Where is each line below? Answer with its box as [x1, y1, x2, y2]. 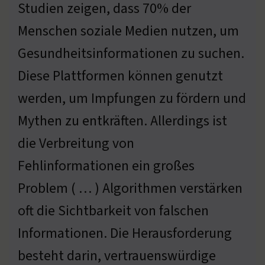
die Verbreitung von [18, 133, 134, 153]
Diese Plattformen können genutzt [18, 66, 223, 86]
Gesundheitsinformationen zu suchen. [18, 43, 244, 63]
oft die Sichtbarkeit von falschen [18, 201, 209, 221]
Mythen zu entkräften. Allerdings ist [18, 111, 227, 131]
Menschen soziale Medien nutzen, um [18, 21, 239, 41]
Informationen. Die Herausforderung [18, 223, 232, 243]
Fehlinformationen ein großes [18, 156, 195, 176]
